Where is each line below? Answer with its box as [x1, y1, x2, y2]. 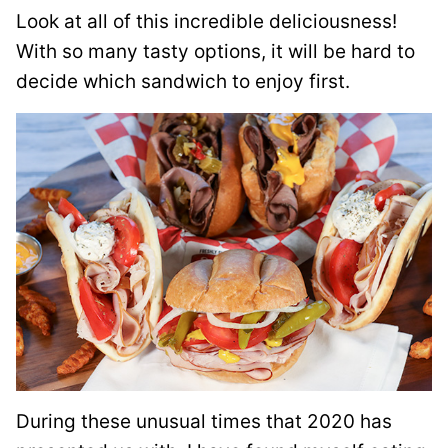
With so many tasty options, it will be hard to [16, 40, 415, 64]
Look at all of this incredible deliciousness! [16, 10, 397, 34]
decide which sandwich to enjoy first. [16, 70, 350, 94]
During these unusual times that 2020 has [16, 409, 392, 433]
